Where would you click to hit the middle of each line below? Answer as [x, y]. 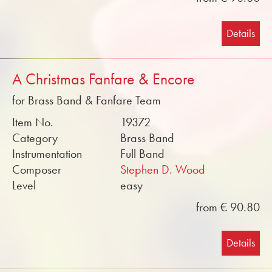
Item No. [33, 122]
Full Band [143, 154]
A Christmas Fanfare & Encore [104, 79]
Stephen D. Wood [163, 169]
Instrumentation [47, 154]
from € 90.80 [228, 207]
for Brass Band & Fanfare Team [87, 100]
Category [35, 138]
